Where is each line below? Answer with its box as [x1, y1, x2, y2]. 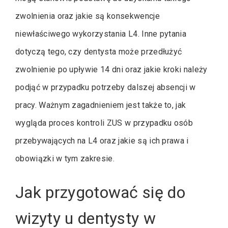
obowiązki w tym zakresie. [15, 153, 115, 163]
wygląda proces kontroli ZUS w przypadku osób [15, 118, 193, 128]
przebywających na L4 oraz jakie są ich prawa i [15, 135, 189, 146]
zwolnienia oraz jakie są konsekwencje [15, 11, 160, 21]
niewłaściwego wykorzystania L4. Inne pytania [15, 28, 187, 39]
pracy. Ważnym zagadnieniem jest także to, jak [15, 100, 186, 110]
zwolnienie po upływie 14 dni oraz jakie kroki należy [15, 64, 208, 74]
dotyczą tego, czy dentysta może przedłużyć [15, 46, 182, 56]
